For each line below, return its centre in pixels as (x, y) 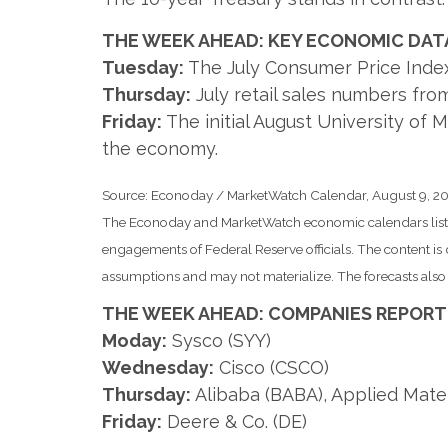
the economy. (160, 148)
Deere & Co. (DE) (234, 421)
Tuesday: (143, 67)
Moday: (134, 340)
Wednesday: (158, 367)
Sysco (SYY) (219, 340)
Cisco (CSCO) (271, 367)
